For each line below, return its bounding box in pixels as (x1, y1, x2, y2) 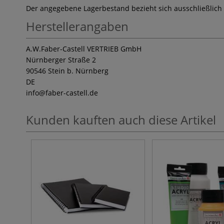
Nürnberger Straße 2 (26, 55, 96, 64)
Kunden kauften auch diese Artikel (26, 111, 216, 128)
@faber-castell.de (39, 88, 98, 97)
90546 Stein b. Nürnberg (26, 66, 108, 75)
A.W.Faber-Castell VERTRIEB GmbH (26, 44, 141, 53)
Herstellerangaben (26, 18, 128, 34)
